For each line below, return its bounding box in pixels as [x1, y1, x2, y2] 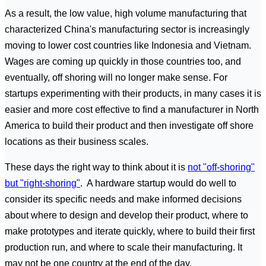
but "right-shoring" [5, 178, 80, 188]
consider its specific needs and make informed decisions [5, 194, 242, 204]
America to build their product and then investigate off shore [5, 120, 254, 131]
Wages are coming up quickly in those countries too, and [5, 56, 241, 66]
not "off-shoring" [188, 161, 255, 172]
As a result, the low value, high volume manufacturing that [5, 8, 246, 18]
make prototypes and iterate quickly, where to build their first [5, 226, 255, 236]
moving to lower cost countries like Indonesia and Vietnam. [5, 40, 251, 50]
